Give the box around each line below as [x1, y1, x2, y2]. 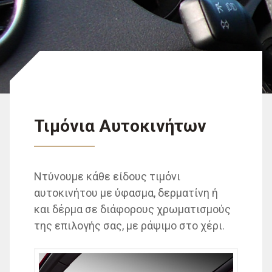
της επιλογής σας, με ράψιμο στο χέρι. [33, 219, 225, 232]
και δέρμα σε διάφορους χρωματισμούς [33, 202, 231, 216]
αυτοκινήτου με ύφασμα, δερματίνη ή [33, 186, 218, 199]
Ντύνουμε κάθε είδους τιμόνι [33, 169, 180, 183]
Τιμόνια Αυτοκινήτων [33, 115, 206, 136]
